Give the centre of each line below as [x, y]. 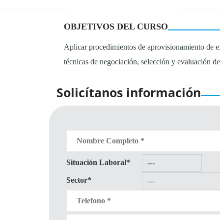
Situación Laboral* [98, 162]
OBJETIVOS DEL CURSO [116, 27]
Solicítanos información [129, 92]
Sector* [79, 180]
